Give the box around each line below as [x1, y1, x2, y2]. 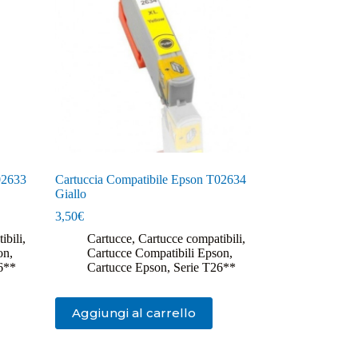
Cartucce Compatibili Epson [86, 245, 229, 260]
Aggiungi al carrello [71, 305, 196, 321]
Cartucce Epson [86, 260, 167, 274]
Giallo [54, 186, 86, 201]
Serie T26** [173, 260, 236, 274]
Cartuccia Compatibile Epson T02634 [54, 172, 246, 186]
